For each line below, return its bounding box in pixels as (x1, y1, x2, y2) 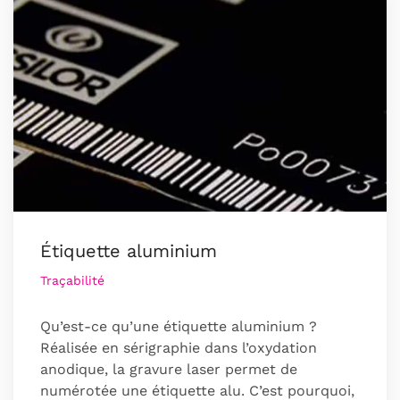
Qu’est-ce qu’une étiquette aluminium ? (40, 317, 317, 335)
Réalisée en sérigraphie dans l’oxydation (40, 338, 317, 356)
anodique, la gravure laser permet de (40, 360, 297, 378)
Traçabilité (40, 272, 104, 287)
